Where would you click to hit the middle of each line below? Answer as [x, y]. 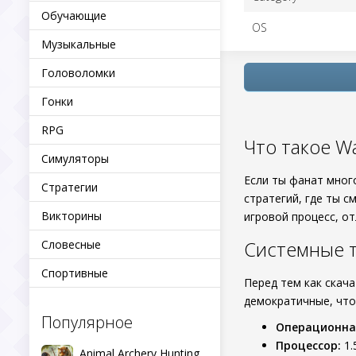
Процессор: [308, 345]
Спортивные [75, 273]
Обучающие [74, 15]
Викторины [72, 216]
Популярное [87, 322]
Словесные [71, 244]
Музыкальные [79, 44]
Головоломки [78, 73]
